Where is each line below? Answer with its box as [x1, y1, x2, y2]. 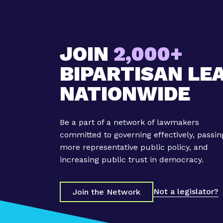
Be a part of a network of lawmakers [60, 117, 199, 127]
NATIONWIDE [60, 82, 190, 106]
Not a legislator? [153, 187, 219, 196]
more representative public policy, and [60, 142, 208, 152]
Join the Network [73, 187, 140, 197]
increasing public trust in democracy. [60, 154, 204, 164]
